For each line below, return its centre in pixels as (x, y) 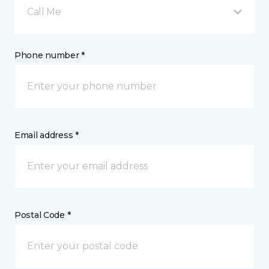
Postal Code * (43, 215)
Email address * (47, 135)
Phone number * (50, 55)
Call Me (44, 11)
